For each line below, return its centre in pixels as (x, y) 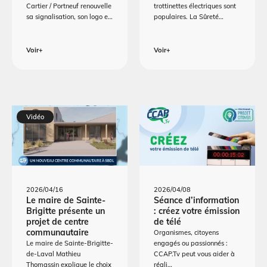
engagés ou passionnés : (191, 243)
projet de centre (58, 222)
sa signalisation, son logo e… (69, 16)
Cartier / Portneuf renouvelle (69, 6)
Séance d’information (196, 201)
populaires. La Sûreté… (189, 16)
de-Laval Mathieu (53, 254)
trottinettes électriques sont (195, 6)
